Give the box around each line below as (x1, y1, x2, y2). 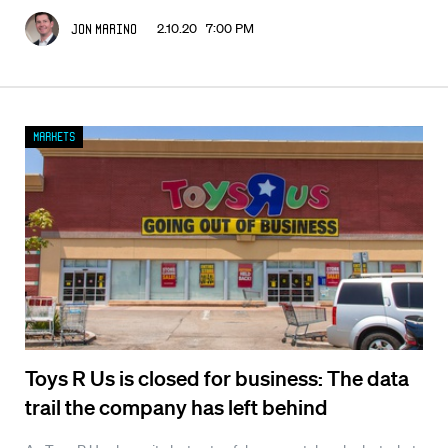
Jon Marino (71, 20, 137, 37)
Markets (33, 128, 75, 144)
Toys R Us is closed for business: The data (25, 364, 409, 390)
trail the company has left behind (25, 393, 328, 419)
